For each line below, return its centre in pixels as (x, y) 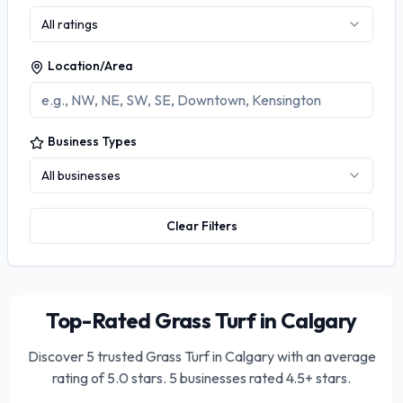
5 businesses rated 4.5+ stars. (259, 378)
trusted (120, 356)
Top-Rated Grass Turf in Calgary (201, 320)
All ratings (70, 24)
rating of (80, 378)
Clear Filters (201, 226)
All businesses (81, 175)
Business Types (92, 141)
